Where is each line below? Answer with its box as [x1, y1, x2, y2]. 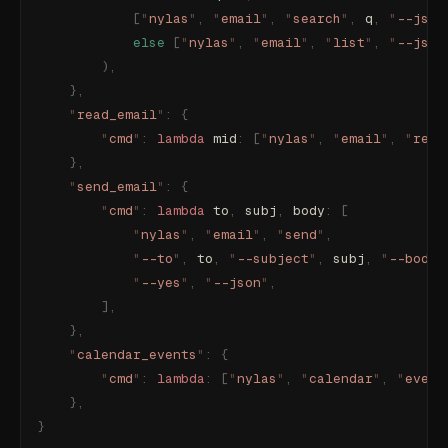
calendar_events [77, 346, 197, 363]
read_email [77, 106, 157, 123]
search [293, 10, 341, 27]
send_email [77, 178, 157, 195]
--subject [237, 250, 309, 267]
